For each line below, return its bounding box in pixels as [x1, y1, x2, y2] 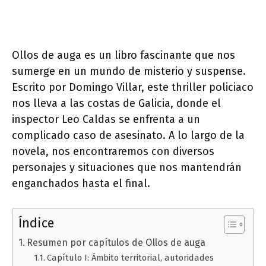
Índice [18, 216, 54, 231]
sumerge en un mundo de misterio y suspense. [12, 65, 246, 78]
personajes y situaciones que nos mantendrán [12, 161, 242, 174]
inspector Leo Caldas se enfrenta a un [12, 113, 200, 126]
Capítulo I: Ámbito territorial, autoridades [46, 252, 214, 263]
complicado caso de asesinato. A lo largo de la [12, 129, 245, 142]
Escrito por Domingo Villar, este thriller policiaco [12, 81, 254, 94]
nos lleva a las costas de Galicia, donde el [12, 97, 221, 110]
